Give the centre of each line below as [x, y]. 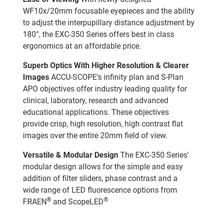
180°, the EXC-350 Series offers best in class [99, 34]
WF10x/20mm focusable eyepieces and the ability [109, 11]
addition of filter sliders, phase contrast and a [100, 178]
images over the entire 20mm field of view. [95, 135]
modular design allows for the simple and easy [103, 166]
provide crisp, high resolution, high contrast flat [103, 124]
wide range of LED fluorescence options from [100, 190]
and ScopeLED [77, 201]
